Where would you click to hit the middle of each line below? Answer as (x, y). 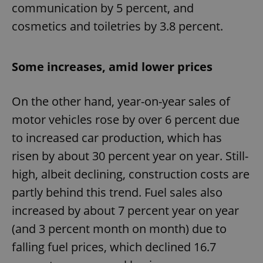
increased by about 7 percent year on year (125, 210)
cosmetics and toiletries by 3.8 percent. (117, 26)
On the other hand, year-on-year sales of (121, 101)
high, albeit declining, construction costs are (131, 174)
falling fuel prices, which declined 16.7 (114, 247)
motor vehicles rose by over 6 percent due (126, 119)
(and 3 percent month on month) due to (119, 228)
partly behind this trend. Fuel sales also (117, 192)
